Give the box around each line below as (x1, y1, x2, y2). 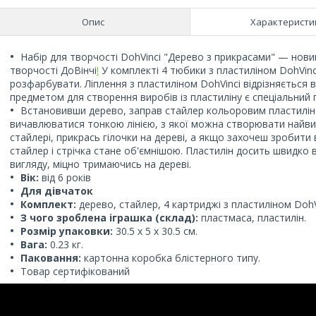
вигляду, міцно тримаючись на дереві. (10, 157, 191, 171)
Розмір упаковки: (20, 224, 113, 238)
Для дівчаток (20, 183, 93, 197)
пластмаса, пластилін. (198, 210, 306, 224)
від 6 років (39, 170, 91, 184)
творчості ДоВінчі (10, 63, 97, 77)
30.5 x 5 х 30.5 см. (113, 224, 197, 238)
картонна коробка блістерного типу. (81, 250, 260, 265)
